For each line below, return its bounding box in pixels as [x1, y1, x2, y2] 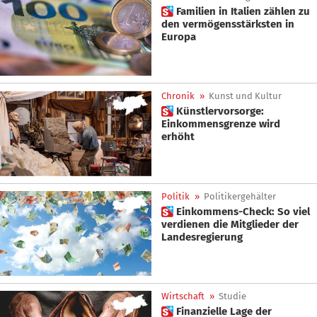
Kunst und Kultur [209, 91, 282, 102]
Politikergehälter [204, 190, 276, 202]
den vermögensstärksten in [161, 18, 294, 30]
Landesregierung [161, 230, 243, 243]
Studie [219, 291, 246, 302]
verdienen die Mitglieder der [161, 217, 299, 231]
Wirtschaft [161, 291, 204, 302]
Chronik [161, 91, 195, 102]
